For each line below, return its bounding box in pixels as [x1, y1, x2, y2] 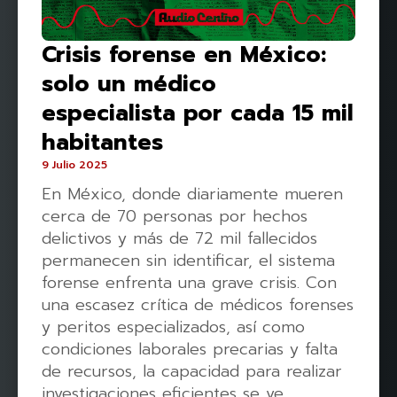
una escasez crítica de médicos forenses [42, 292, 354, 317]
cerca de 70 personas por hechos [42, 204, 307, 229]
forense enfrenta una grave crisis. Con [42, 270, 337, 295]
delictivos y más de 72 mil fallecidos [42, 226, 317, 251]
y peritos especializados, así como [42, 315, 305, 339]
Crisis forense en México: [42, 38, 326, 72]
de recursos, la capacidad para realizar [42, 359, 342, 384]
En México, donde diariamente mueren [42, 182, 343, 206]
